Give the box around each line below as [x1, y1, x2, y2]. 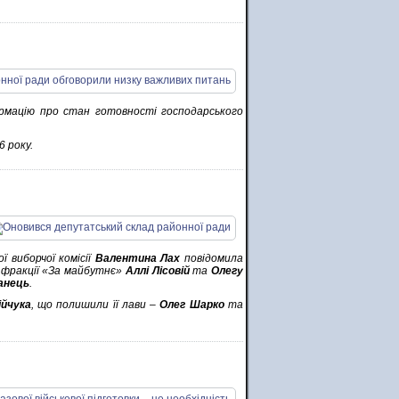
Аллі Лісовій [125, 265, 190, 277]
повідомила [180, 252, 244, 265]
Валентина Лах [94, 252, 181, 265]
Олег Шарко [159, 298, 224, 311]
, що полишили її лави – [30, 298, 160, 311]
